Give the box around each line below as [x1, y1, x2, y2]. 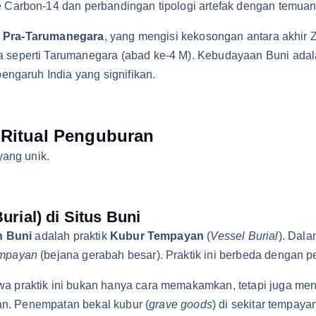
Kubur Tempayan [109, 230, 205, 242]
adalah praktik [32, 230, 110, 242]
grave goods [149, 298, 212, 310]
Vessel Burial [210, 230, 279, 242]
